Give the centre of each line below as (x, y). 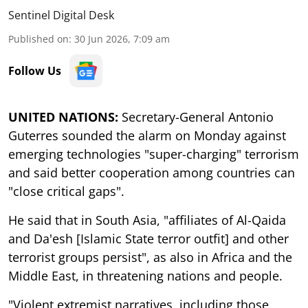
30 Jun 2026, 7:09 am (122, 38)
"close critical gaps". (66, 191)
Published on (38, 38)
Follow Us (35, 70)
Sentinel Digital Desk (61, 15)
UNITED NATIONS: (65, 117)
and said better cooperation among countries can (152, 172)
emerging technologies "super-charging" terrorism (154, 154)
